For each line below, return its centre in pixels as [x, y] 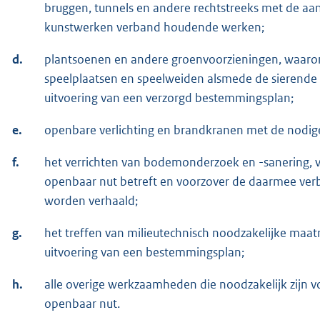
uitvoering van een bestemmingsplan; [144, 252]
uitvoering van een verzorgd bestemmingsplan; [169, 97]
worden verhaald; [91, 200]
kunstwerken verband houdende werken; [154, 27]
